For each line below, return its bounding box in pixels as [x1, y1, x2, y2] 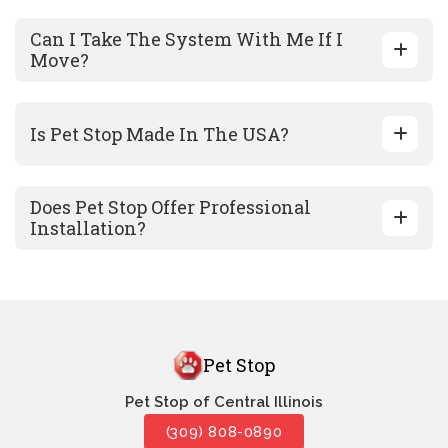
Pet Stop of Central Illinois [125, 393, 323, 412]
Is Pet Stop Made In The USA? [30, 121, 289, 146]
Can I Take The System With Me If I [30, 27, 343, 52]
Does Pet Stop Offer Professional [30, 195, 311, 220]
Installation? [30, 216, 146, 241]
